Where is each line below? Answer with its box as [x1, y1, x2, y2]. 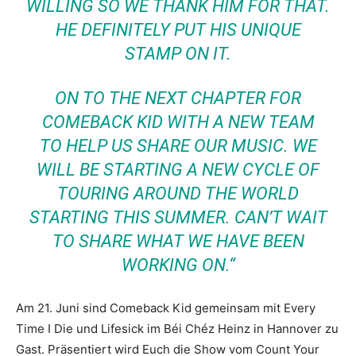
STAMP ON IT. [125, 44, 231, 64]
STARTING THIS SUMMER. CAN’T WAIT [29, 207, 327, 227]
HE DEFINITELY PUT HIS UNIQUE [55, 20, 301, 40]
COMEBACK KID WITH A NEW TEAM [41, 112, 315, 132]
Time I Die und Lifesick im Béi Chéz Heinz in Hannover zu [16, 321, 339, 336]
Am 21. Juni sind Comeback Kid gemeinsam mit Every [16, 300, 315, 315]
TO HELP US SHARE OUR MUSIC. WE [39, 136, 317, 156]
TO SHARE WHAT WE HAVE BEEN [52, 231, 304, 251]
